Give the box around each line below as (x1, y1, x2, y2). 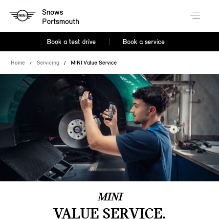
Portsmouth (42, 17, 80, 26)
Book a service (122, 38, 165, 46)
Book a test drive (47, 38, 96, 46)
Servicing (37, 59, 60, 66)
